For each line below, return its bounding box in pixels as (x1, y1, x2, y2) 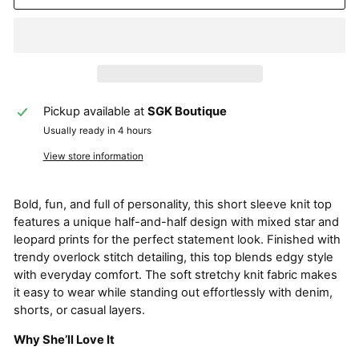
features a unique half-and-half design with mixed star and (14, 214, 339, 229)
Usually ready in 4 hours (42, 124, 151, 136)
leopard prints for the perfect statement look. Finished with (14, 232, 341, 247)
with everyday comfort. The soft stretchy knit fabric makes (14, 267, 337, 282)
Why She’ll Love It (14, 332, 115, 347)
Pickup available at (42, 103, 147, 119)
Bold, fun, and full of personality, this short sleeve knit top (14, 196, 332, 212)
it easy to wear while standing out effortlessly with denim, (14, 284, 333, 300)
